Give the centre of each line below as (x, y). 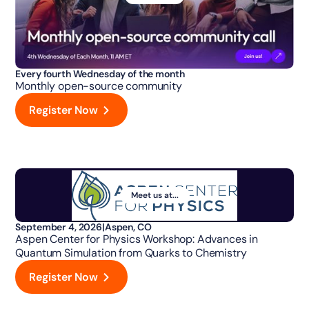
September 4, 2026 (59, 227)
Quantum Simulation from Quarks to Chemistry (131, 253)
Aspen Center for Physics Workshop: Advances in (137, 239)
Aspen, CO (128, 227)
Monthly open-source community (99, 86)
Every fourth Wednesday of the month (100, 74)
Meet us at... (154, 196)
